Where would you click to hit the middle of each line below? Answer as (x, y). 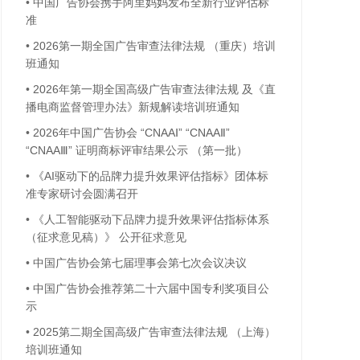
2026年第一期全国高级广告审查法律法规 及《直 (154, 89)
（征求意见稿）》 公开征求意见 (106, 237)
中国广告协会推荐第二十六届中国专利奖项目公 (151, 288)
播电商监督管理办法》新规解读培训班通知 (133, 107)
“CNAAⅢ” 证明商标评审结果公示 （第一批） (137, 150)
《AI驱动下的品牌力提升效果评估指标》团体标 (151, 176)
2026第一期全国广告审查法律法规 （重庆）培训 (154, 46)
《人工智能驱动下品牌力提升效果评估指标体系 (151, 219)
